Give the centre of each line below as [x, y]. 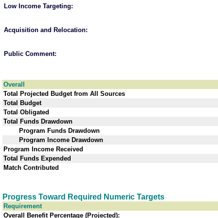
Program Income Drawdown [53, 140]
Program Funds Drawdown [52, 131]
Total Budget [22, 103]
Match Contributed [31, 168]
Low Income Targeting [37, 6]
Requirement [23, 206]
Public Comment [29, 54]
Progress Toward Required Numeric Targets [83, 197]
